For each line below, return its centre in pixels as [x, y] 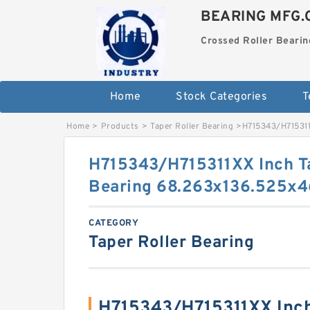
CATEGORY [113, 224]
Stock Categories [222, 97]
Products [120, 127]
